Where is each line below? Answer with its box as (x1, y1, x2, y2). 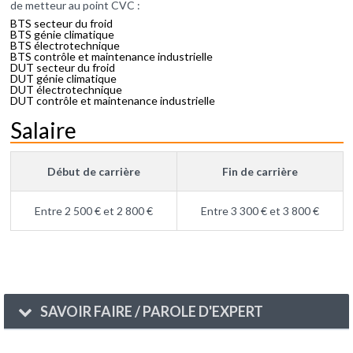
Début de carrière (46, 165, 140, 179)
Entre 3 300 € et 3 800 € (200, 204, 319, 218)
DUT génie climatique (9, 72, 117, 86)
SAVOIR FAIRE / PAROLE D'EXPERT (38, 303, 264, 321)
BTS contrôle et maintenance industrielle (9, 50, 213, 64)
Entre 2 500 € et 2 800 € (34, 204, 153, 218)
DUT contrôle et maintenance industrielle (9, 94, 215, 108)
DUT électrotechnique (9, 83, 122, 97)
